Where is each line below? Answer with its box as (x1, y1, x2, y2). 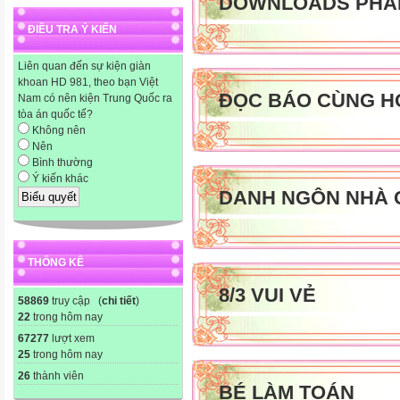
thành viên (30, 369, 84, 382)
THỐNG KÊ (28, 255, 84, 269)
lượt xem (49, 331, 95, 345)
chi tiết (102, 294, 136, 307)
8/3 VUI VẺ (219, 283, 316, 306)
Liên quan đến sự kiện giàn (18, 60, 151, 73)
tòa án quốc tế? (18, 108, 93, 121)
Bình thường (29, 156, 93, 170)
